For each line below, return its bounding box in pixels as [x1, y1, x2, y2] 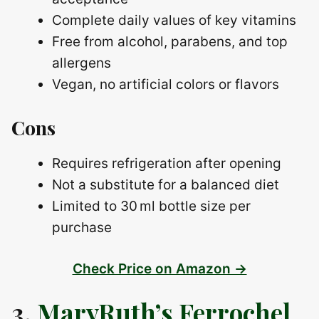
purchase [52, 219, 112, 236]
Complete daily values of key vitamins [52, 12, 296, 29]
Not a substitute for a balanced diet [52, 176, 279, 193]
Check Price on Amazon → [72, 261, 247, 278]
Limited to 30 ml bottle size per [52, 197, 251, 214]
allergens [52, 55, 111, 72]
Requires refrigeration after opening [52, 155, 281, 172]
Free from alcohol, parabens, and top [52, 33, 288, 51]
